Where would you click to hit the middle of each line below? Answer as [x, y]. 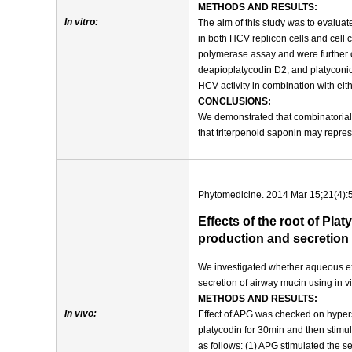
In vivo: [81, 313]
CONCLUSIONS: [235, 101]
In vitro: [81, 22]
